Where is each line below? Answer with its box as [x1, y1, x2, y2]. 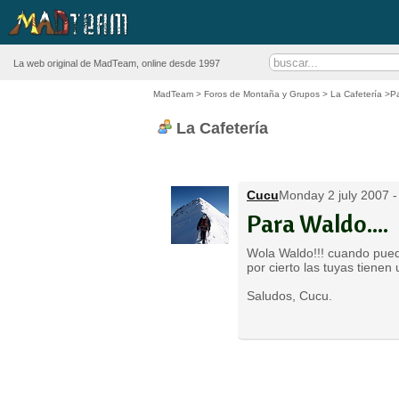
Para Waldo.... [247, 208, 388, 239]
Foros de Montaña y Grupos [204, 89, 320, 99]
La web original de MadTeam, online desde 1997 [13, 58, 220, 69]
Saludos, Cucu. [247, 289, 332, 303]
